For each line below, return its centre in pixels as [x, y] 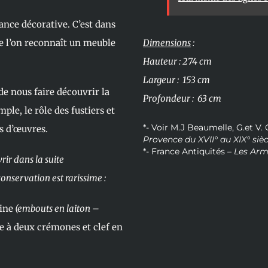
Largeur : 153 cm [176, 80]
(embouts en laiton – [56, 208]
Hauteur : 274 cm [177, 61]
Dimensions [167, 42]
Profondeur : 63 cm [182, 98]
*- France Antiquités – [188, 152]
